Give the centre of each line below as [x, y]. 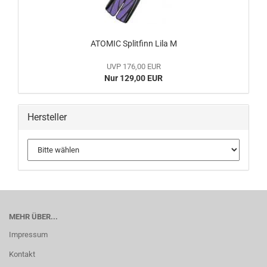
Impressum [28, 235]
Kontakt [22, 254]
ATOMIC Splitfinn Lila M [133, 44]
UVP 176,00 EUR [133, 67]
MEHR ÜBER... [33, 217]
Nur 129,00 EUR [133, 78]
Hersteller [47, 117]
